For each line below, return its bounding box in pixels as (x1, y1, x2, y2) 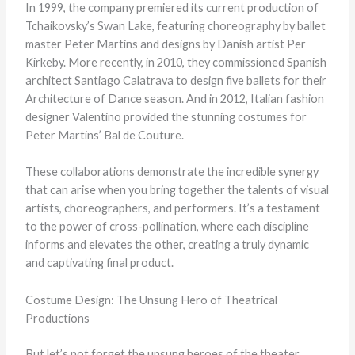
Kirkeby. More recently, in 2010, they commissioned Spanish (25, 55, 326, 70)
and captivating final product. (25, 256, 174, 270)
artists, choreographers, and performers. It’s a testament (25, 201, 320, 216)
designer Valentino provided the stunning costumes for (25, 110, 307, 124)
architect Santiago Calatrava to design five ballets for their (25, 74, 326, 88)
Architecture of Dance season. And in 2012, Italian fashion (25, 92, 324, 106)
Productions (25, 311, 90, 325)
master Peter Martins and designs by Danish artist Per (25, 37, 306, 52)
